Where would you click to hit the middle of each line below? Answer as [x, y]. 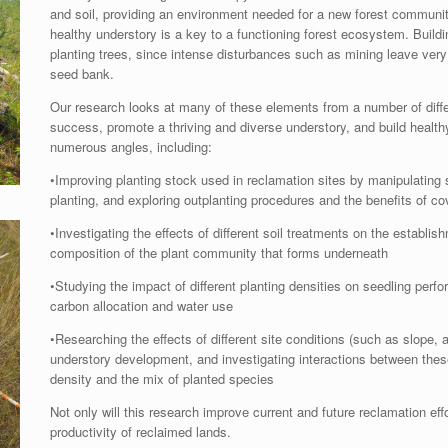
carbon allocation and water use [142, 305]
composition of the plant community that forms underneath [219, 252]
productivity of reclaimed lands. [141, 431]
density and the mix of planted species [162, 378]
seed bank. [82, 73]
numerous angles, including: [131, 146]
